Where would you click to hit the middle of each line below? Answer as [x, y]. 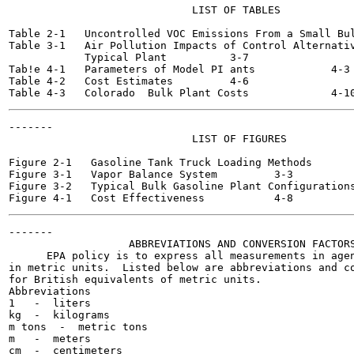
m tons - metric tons [78, 327]
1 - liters [50, 303]
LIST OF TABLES [145, 10]
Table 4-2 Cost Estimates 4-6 [97, 81]
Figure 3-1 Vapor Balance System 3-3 [119, 174]
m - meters [50, 339]
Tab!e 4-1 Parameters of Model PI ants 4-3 [138, 69]
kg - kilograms [59, 315]
